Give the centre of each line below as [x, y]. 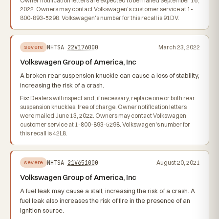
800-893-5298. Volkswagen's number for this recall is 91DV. [100, 18]
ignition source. [42, 210]
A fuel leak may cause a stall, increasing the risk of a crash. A [108, 191]
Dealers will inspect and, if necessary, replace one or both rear [112, 98]
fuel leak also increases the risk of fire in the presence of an [105, 200]
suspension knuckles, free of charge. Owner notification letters [103, 107]
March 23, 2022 [179, 47]
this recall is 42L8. [44, 133]
